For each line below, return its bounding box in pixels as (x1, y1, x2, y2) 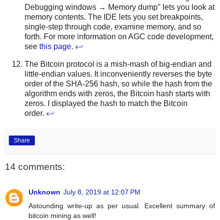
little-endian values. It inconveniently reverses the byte (25, 69, 212, 78)
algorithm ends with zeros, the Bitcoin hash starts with (25, 89, 210, 98)
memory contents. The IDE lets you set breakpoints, (25, 12, 203, 21)
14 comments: (5, 161, 65, 172)
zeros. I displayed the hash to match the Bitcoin (25, 99, 188, 108)
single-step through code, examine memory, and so (25, 22, 201, 31)
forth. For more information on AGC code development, (25, 32, 214, 41)
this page (39, 42, 71, 51)
